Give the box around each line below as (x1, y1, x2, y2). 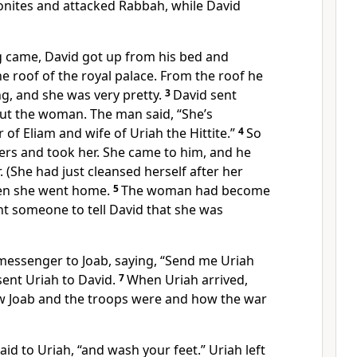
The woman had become (121, 182, 270, 199)
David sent (173, 86, 237, 104)
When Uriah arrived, (127, 271, 248, 288)
